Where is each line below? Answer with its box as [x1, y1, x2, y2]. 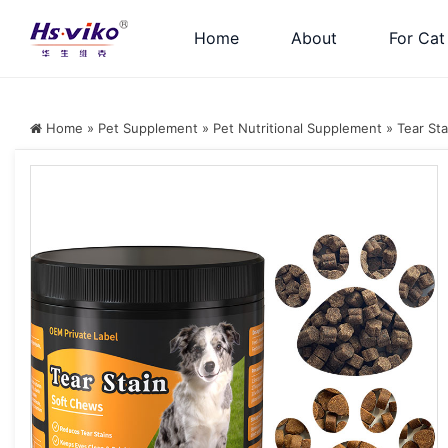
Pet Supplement [98, 120, 198, 136]
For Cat [389, 28, 445, 48]
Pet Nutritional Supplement [213, 120, 382, 136]
